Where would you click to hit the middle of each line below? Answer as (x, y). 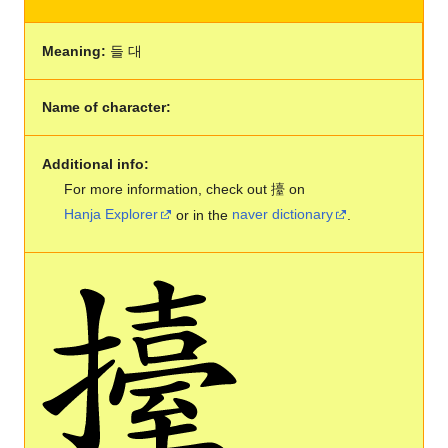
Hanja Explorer (111, 214)
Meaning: (73, 50)
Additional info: (95, 163)
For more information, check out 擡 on (185, 188)
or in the (202, 214)
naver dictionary (283, 214)
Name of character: (106, 107)
